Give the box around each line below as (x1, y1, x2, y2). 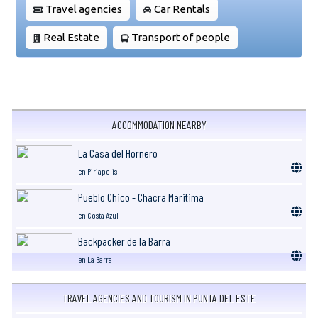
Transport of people (131, 31, 230, 43)
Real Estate (43, 31, 99, 43)
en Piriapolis (78, 165, 117, 176)
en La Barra (78, 253, 112, 264)
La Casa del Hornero (78, 146, 158, 160)
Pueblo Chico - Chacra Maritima (78, 190, 204, 204)
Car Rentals (154, 2, 210, 15)
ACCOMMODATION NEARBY (111, 117, 207, 131)
